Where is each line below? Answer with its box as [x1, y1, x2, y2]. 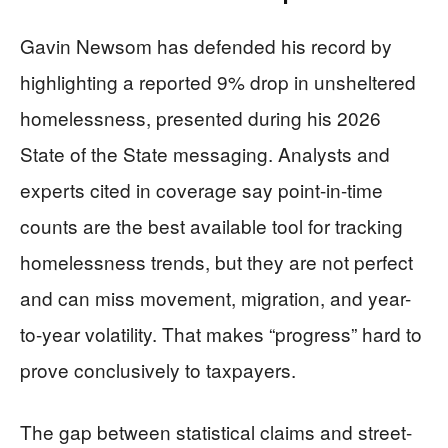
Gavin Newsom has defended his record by [20, 32, 392, 59]
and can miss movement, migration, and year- [20, 284, 411, 311]
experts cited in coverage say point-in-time [20, 176, 383, 203]
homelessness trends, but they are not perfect [20, 248, 413, 275]
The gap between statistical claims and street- [20, 418, 412, 445]
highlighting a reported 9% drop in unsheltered [20, 68, 416, 95]
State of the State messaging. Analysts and [20, 140, 390, 167]
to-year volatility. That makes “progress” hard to [20, 320, 422, 347]
